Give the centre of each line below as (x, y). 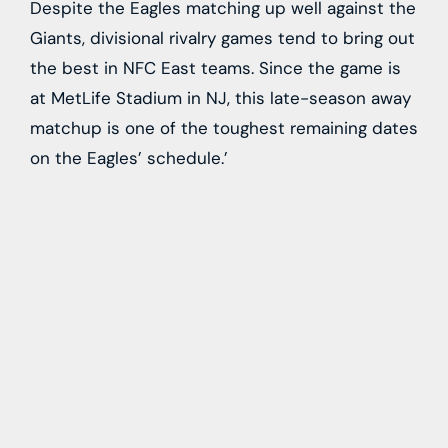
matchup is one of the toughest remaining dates (224, 127)
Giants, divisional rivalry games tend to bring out (222, 37)
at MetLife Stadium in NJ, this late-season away (220, 97)
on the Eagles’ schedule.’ (129, 157)
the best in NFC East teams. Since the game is (215, 67)
